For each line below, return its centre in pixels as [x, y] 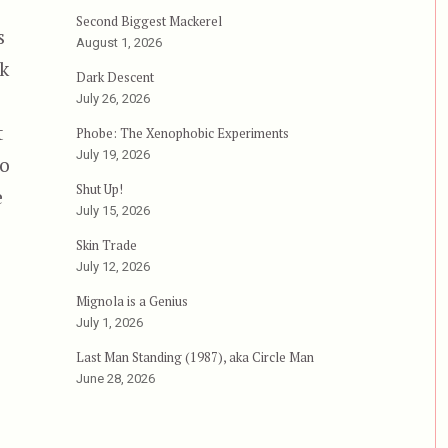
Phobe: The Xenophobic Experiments [182, 133]
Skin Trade [106, 245]
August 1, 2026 [118, 43]
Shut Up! [99, 189]
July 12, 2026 [112, 267]
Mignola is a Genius [131, 301]
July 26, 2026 [112, 99]
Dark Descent [114, 77]
